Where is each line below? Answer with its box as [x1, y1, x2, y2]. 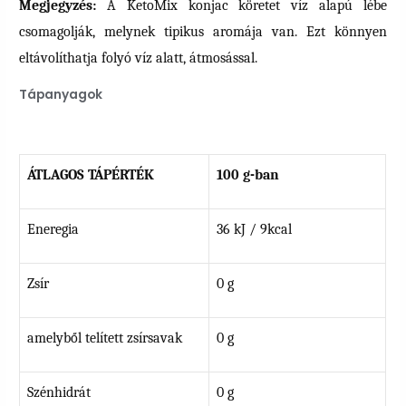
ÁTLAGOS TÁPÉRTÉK [27, 166, 155, 183]
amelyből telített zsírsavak [27, 329, 183, 346]
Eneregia [27, 220, 80, 237]
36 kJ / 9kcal [217, 220, 293, 237]
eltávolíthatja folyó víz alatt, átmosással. [19, 49, 258, 66]
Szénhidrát [27, 383, 92, 401]
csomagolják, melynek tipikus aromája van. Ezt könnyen [19, 23, 387, 40]
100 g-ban [217, 166, 280, 183]
